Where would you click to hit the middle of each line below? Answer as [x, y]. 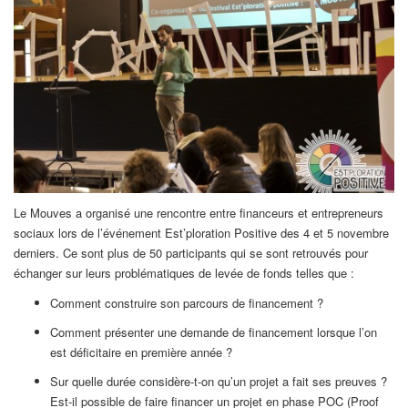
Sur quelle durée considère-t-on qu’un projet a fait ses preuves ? [219, 381]
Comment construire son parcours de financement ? [187, 302]
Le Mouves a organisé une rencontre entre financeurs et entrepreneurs [199, 212]
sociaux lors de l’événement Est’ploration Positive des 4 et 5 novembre [201, 232]
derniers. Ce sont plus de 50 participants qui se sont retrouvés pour [191, 252]
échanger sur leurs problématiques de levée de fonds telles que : [184, 272]
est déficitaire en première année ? [141, 352]
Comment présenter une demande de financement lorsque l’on [214, 331]
